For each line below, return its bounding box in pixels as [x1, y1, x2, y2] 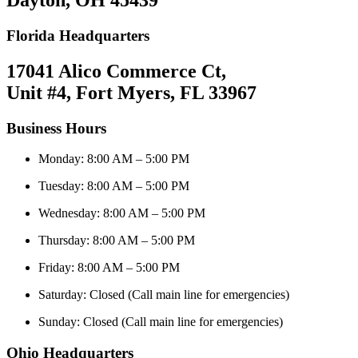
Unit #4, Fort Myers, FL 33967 [6, 82, 257, 103]
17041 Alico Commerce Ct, [6, 60, 226, 82]
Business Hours [6, 119, 106, 137]
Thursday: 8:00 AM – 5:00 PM [38, 233, 195, 248]
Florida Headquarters [6, 26, 149, 44]
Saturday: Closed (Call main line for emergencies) [38, 288, 289, 302]
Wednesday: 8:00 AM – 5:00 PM [38, 206, 205, 221]
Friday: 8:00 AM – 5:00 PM [38, 261, 180, 275]
